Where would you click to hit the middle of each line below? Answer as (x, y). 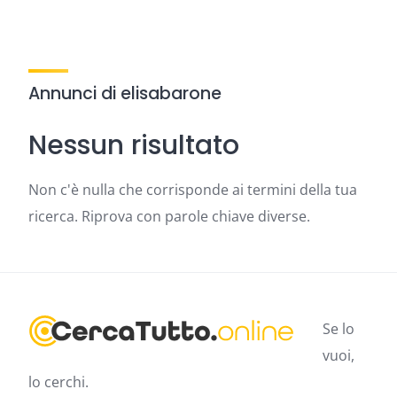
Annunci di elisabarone (125, 93)
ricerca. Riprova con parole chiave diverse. (169, 216)
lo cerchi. (58, 382)
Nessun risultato (134, 145)
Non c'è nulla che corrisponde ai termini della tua (193, 190)
